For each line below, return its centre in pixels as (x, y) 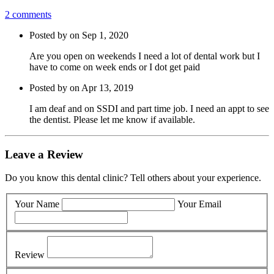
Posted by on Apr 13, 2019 (81, 88)
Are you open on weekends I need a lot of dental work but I (145, 56)
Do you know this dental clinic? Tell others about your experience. (133, 178)
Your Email (199, 204)
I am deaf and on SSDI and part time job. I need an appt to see (149, 109)
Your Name (37, 204)
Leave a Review (44, 154)
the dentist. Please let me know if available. (112, 120)
